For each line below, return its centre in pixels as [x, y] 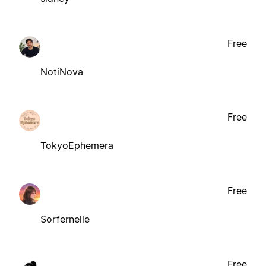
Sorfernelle [65, 219]
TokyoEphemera [77, 145]
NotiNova [62, 72]
